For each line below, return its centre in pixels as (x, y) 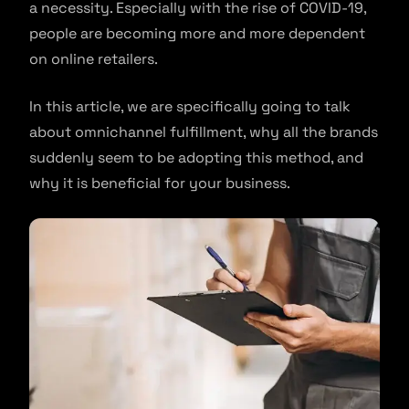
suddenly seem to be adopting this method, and (196, 158)
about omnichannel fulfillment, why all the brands (204, 132)
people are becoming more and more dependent (197, 34)
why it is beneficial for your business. (160, 184)
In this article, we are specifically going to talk (190, 107)
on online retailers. (95, 59)
